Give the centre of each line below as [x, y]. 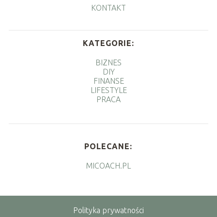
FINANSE [108, 81]
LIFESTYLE [108, 90]
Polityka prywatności [108, 210]
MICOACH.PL [108, 165]
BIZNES [108, 62]
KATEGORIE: [108, 43]
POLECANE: [108, 146]
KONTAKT [108, 8]
